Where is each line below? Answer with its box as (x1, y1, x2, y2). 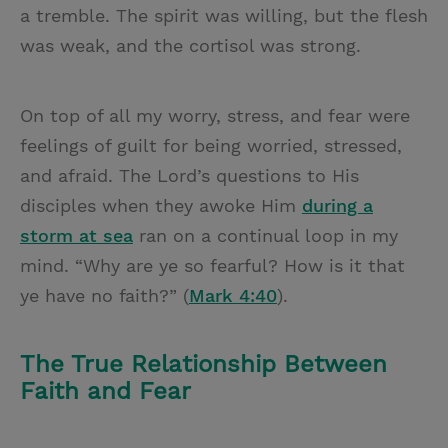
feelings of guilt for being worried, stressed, (20, 135, 402, 156)
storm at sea (20, 225, 133, 246)
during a (302, 195, 373, 216)
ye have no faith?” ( (20, 285, 189, 306)
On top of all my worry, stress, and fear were (20, 105, 410, 126)
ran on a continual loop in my (133, 225, 398, 246)
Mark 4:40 (189, 285, 277, 306)
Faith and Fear (20, 377, 191, 405)
